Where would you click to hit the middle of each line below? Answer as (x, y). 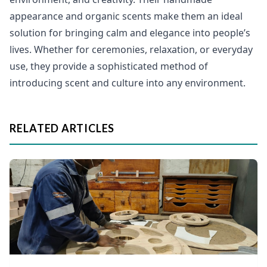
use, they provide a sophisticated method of (109, 66)
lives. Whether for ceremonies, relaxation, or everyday (131, 50)
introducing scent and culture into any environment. (128, 83)
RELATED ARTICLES (62, 128)
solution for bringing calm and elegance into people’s (130, 33)
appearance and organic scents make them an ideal (126, 16)
